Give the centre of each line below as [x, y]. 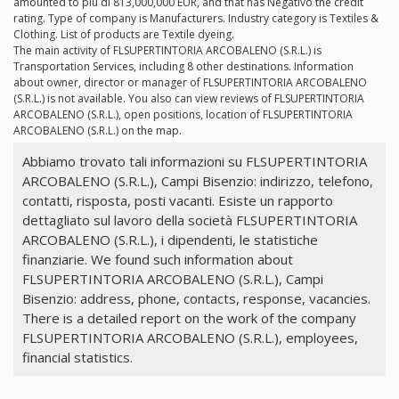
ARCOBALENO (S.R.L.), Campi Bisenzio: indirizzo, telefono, [197, 180]
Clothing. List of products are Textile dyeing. [124, 35]
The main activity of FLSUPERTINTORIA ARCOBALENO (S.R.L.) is [167, 51]
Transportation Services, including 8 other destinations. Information [183, 67]
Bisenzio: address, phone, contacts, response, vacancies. [196, 298]
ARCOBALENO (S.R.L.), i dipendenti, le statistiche [170, 239]
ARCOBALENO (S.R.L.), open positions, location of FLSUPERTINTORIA [183, 115]
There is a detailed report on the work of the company [189, 318]
